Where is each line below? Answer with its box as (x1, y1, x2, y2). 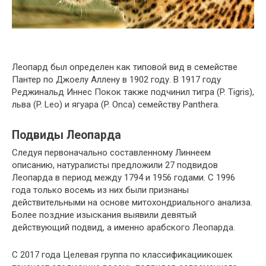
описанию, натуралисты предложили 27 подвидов (12, 160, 218, 171)
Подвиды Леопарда (12, 128, 121, 142)
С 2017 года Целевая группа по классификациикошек (12, 249, 233, 261)
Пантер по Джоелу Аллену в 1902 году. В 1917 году (12, 74, 221, 85)
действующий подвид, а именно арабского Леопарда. (12, 222, 235, 233)
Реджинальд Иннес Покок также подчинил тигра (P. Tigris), (12, 87, 254, 98)
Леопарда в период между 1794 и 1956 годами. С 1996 (12, 172, 235, 183)
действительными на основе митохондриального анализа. (12, 197, 252, 208)
